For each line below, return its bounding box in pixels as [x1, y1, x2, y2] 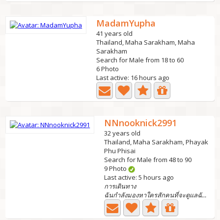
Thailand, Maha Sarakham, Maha [96, 38, 195, 47]
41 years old [96, 29, 133, 38]
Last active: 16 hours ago [96, 73, 170, 82]
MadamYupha [96, 17, 156, 29]
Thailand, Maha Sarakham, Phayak [104, 137, 209, 146]
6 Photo [96, 64, 119, 73]
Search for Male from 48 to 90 [104, 155, 192, 164]
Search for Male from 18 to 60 [96, 55, 184, 64]
